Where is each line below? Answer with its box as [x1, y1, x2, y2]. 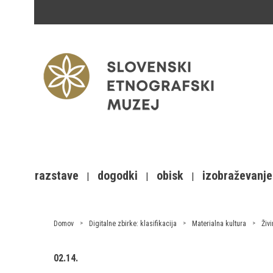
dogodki [97, 168, 138, 183]
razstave [35, 168, 79, 183]
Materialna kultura [192, 219, 246, 228]
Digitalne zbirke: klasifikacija [89, 219, 177, 228]
